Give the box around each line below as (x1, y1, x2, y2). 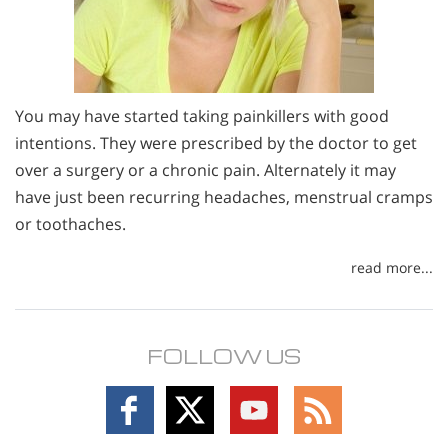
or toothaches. (15, 213, 126, 235)
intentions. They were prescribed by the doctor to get (15, 132, 417, 154)
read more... (351, 257, 433, 277)
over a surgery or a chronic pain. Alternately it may (15, 159, 396, 181)
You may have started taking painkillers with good (15, 105, 389, 127)
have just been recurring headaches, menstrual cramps (15, 186, 433, 208)
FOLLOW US (147, 342, 301, 369)
